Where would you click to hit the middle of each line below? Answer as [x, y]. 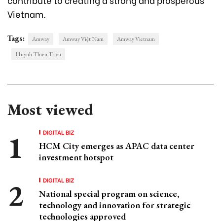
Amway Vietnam [136, 39]
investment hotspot [76, 157]
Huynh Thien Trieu [38, 55]
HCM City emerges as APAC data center [117, 146]
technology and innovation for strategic [115, 205]
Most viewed [50, 110]
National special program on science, [109, 194]
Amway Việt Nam [83, 39]
